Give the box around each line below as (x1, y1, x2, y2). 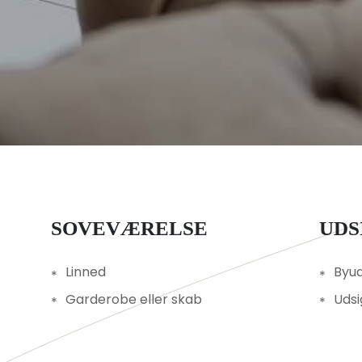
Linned (65, 263, 106, 282)
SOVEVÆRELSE (61, 217, 208, 240)
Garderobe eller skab (65, 289, 202, 309)
